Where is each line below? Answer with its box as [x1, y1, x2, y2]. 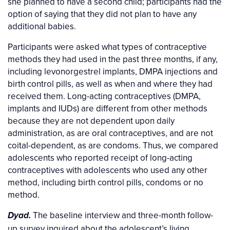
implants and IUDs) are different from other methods [8, 102, 207, 115]
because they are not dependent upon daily [8, 114, 175, 127]
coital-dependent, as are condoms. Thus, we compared [8, 139, 218, 152]
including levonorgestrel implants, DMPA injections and [8, 65, 218, 78]
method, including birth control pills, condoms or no [8, 176, 203, 189]
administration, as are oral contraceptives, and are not [8, 127, 213, 140]
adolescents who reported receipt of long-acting [8, 151, 193, 164]
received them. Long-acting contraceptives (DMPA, [8, 90, 201, 103]
